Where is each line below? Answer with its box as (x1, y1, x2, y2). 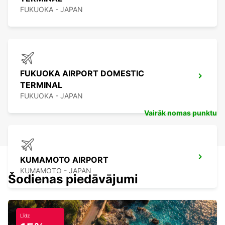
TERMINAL (20, 80, 62, 90)
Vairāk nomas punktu (144, 108, 217, 118)
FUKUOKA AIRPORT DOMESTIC (20, 68, 144, 79)
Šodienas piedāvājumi (8, 172, 138, 187)
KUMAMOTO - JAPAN (20, 166, 91, 175)
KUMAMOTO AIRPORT (20, 155, 108, 165)
